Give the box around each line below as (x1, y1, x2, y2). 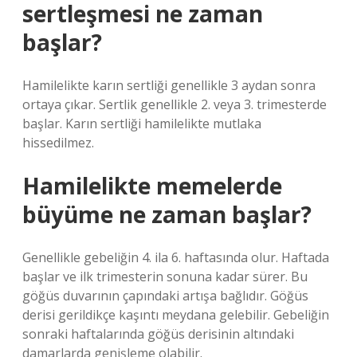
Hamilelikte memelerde (22, 171, 282, 201)
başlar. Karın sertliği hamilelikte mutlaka (22, 115, 261, 132)
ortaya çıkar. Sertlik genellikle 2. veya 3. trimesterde (22, 96, 327, 113)
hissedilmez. (22, 134, 94, 151)
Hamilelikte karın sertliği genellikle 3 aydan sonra (22, 76, 316, 94)
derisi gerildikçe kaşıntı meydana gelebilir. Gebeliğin (22, 306, 329, 324)
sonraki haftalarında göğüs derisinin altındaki (22, 325, 294, 343)
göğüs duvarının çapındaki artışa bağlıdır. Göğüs (22, 287, 308, 304)
